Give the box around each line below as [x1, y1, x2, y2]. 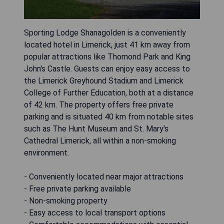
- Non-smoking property [24, 195, 107, 205]
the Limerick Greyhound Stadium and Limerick [24, 75, 183, 85]
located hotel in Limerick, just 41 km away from [24, 39, 190, 49]
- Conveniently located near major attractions [24, 171, 183, 181]
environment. [24, 147, 69, 157]
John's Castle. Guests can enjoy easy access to [24, 63, 190, 73]
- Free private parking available [24, 183, 131, 193]
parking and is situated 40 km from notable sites [24, 111, 193, 121]
